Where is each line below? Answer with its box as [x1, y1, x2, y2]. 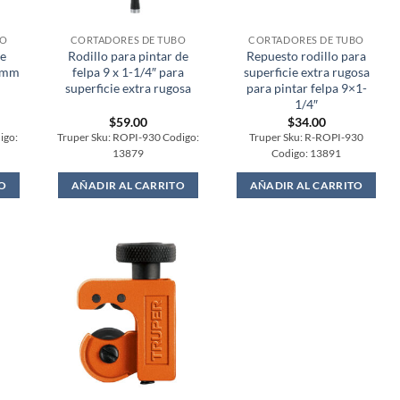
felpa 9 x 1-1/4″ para [72, 64, 185, 80]
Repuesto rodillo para [246, 48, 367, 64]
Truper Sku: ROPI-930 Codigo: [57, 130, 200, 143]
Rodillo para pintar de [68, 48, 189, 64]
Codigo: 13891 [271, 146, 342, 159]
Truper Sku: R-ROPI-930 [249, 130, 364, 143]
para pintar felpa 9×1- [246, 80, 367, 96]
